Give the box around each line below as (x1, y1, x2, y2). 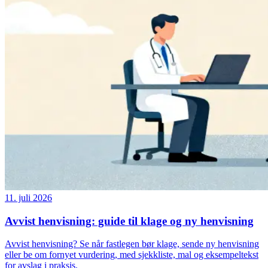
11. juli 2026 (5, 193, 52, 203)
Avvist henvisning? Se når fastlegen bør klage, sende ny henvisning (5, 239, 259, 249)
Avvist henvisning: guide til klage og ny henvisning (5, 214, 254, 227)
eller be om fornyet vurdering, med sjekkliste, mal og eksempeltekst (5, 249, 258, 260)
